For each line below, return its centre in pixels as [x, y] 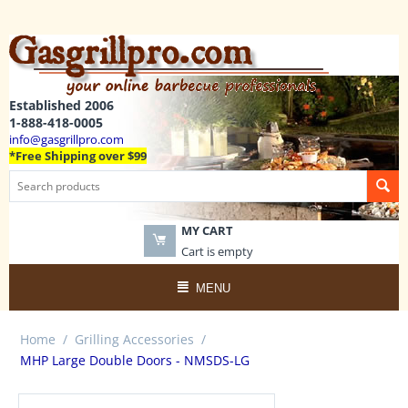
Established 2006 [61, 105]
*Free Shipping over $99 [78, 156]
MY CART [207, 230]
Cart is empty [217, 251]
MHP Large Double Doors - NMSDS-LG [135, 360]
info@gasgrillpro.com [66, 139]
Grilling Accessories [134, 339]
